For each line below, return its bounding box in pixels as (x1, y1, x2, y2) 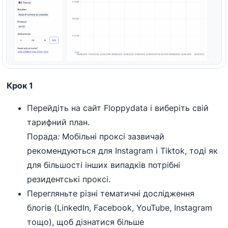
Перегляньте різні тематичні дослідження (27, 188, 195, 198)
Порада (27, 131, 58, 141)
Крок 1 (7, 80, 34, 91)
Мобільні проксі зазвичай (60, 131, 165, 141)
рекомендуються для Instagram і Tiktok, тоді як (27, 145, 218, 156)
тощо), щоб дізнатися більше (27, 216, 145, 227)
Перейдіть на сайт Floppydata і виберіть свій (27, 102, 209, 113)
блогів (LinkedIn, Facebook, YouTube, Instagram (27, 202, 213, 213)
